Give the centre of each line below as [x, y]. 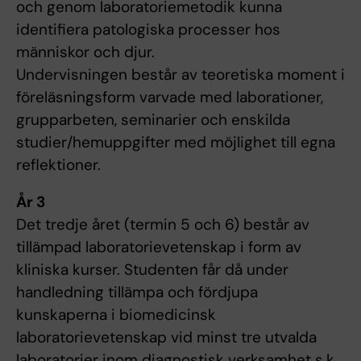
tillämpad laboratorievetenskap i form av [159, 247]
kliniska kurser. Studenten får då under [152, 270]
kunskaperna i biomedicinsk [116, 315]
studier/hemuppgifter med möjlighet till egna [176, 143]
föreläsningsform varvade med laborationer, [170, 98]
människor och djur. [85, 52]
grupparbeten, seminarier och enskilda [153, 120]
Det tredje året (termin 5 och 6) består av [163, 225]
